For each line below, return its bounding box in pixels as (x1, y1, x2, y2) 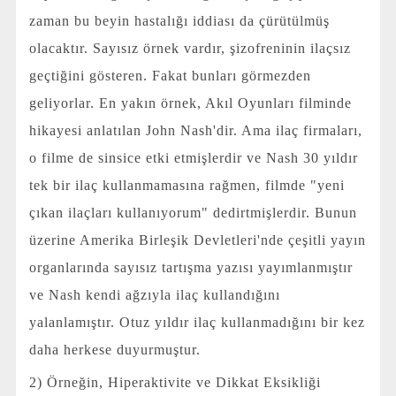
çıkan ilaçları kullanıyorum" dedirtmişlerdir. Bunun (28, 205, 357, 221)
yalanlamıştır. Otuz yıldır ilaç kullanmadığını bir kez (28, 315, 365, 331)
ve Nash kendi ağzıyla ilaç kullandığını (28, 287, 280, 303)
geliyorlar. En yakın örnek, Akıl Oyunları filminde (28, 95, 352, 111)
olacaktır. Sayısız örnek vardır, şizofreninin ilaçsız (28, 41, 351, 57)
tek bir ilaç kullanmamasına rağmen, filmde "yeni (28, 178, 345, 194)
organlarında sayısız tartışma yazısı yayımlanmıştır (28, 260, 353, 276)
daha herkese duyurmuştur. (28, 342, 201, 358)
